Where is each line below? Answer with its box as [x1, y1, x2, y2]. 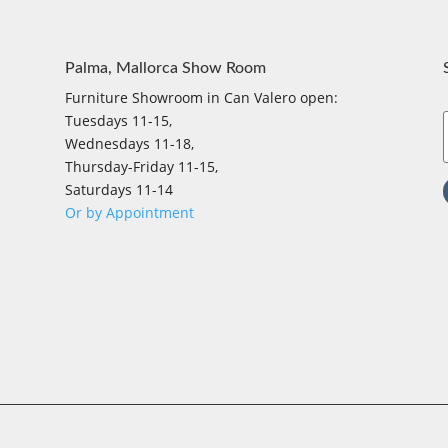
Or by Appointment [64, 202, 194, 222]
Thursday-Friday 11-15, [64, 156, 218, 176]
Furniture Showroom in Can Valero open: [64, 87, 338, 107]
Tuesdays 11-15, [64, 110, 172, 130]
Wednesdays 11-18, [64, 133, 194, 153]
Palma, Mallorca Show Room [64, 59, 266, 76]
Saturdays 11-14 [64, 179, 173, 199]
